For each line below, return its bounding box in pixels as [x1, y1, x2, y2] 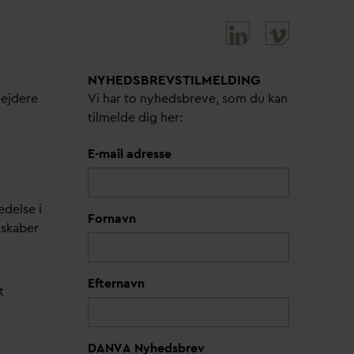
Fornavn [88, 210, 136, 227]
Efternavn [88, 275, 145, 292]
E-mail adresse [88, 145, 171, 162]
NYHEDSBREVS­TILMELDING [88, 71, 261, 88]
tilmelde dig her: [88, 109, 183, 126]
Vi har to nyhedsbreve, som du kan [88, 90, 288, 107]
